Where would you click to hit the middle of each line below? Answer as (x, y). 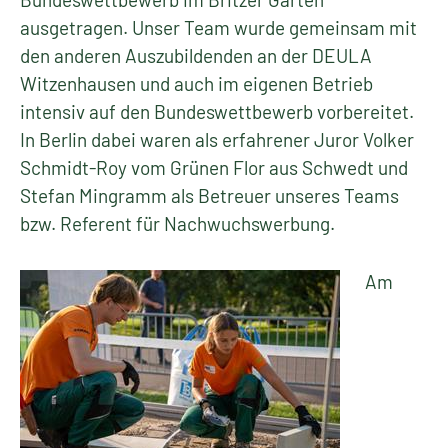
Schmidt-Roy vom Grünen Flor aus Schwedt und (214, 167)
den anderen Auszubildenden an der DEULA (196, 55)
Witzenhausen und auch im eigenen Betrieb (196, 83)
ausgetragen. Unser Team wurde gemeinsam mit (218, 27)
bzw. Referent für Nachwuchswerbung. (177, 223)
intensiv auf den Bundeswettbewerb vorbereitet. (217, 111)
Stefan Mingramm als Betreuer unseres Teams (209, 195)
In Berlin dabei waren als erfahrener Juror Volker (217, 139)
